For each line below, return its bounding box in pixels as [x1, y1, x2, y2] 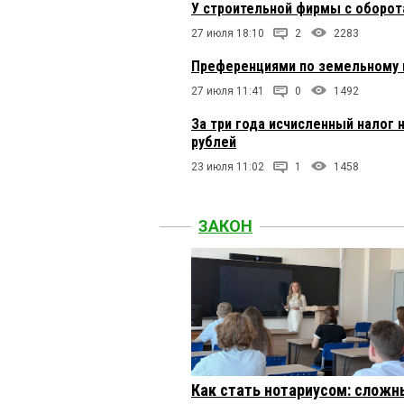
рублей [191, 133, 236, 151]
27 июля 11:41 [191, 85, 264, 98]
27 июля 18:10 [191, 27, 264, 41]
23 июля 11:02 [191, 161, 264, 174]
